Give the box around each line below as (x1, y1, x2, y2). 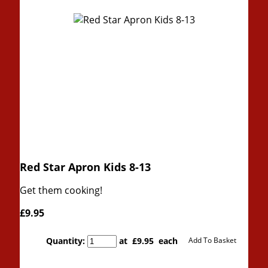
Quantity (46, 234, 83, 246)
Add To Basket (188, 235, 236, 246)
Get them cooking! (20, 184, 102, 197)
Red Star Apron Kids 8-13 (20, 160, 151, 175)
